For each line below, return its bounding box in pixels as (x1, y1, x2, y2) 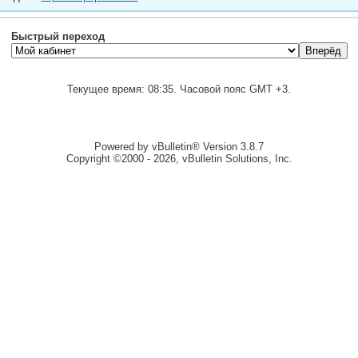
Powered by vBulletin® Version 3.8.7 (94, 141, 264, 153)
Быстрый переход (10, 30, 105, 42)
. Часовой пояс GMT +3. (173, 83, 291, 95)
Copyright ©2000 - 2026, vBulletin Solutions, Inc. (66, 153, 292, 165)
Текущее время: (67, 83, 148, 95)
